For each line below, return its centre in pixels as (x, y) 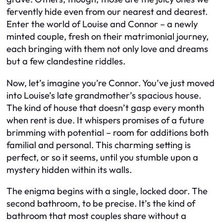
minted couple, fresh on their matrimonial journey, (108, 37)
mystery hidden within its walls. (69, 169)
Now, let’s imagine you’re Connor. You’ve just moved (111, 83)
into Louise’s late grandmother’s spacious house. (104, 95)
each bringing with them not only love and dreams (107, 49)
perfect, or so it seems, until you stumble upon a (102, 157)
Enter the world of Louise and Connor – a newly (102, 24)
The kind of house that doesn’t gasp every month (105, 108)
